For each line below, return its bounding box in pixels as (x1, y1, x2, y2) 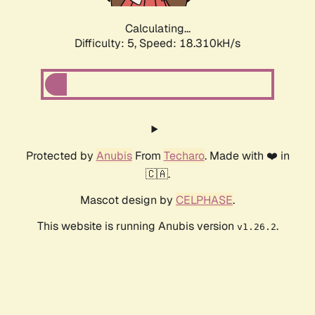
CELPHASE (176, 193, 233, 208)
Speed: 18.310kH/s (139, 36, 240, 51)
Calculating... (124, 21, 191, 37)
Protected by (25, 148, 96, 164)
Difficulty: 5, (75, 36, 139, 51)
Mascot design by (80, 193, 176, 208)
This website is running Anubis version (37, 219, 237, 234)
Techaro (163, 148, 205, 164)
